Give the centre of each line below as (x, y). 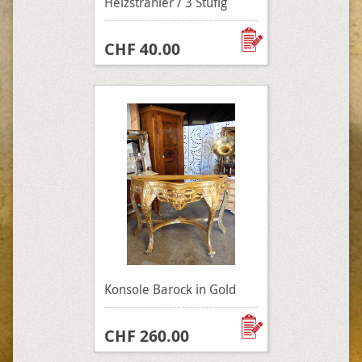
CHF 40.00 (142, 49)
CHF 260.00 (147, 336)
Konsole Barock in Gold (170, 289)
